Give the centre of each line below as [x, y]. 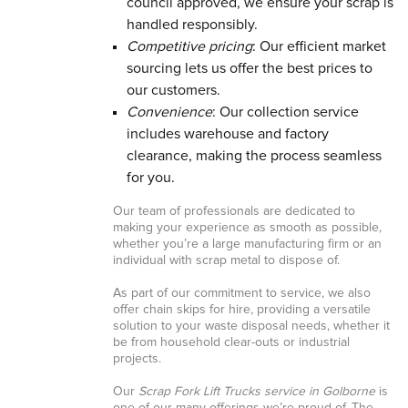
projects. [137, 359]
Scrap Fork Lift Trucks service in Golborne [256, 392]
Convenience [169, 112]
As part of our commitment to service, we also [241, 293]
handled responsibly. [192, 25]
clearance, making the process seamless [254, 156]
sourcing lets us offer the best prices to [249, 68]
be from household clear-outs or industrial [231, 342]
